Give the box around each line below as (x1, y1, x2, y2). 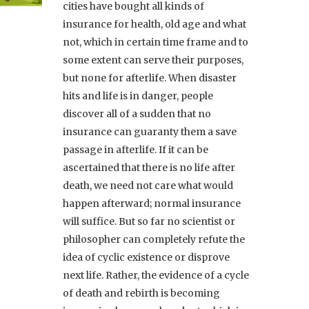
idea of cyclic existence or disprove (63, 250, 230, 263)
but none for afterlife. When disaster (63, 71, 237, 84)
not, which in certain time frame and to (63, 35, 248, 48)
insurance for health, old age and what (63, 17, 246, 30)
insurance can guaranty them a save (63, 125, 237, 138)
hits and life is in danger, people (63, 89, 213, 102)
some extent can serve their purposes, (63, 53, 243, 66)
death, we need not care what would (63, 179, 233, 192)
